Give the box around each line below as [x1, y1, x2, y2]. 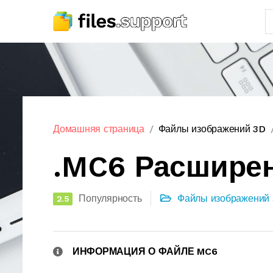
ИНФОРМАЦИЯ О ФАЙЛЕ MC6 [72, 246, 218, 257]
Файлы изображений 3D [158, 123, 266, 135]
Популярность [79, 193, 142, 204]
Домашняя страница [53, 123, 144, 135]
